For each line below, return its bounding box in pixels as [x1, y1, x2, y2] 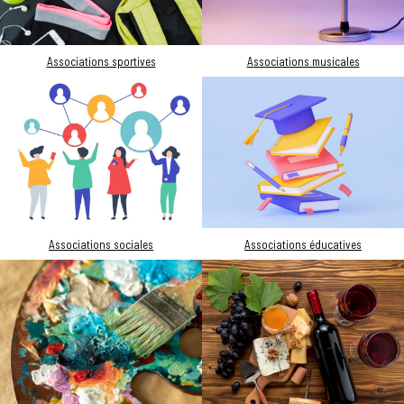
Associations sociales [49, 237, 153, 252]
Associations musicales [246, 54, 360, 69]
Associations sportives [46, 54, 156, 69]
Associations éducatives [244, 237, 362, 252]
